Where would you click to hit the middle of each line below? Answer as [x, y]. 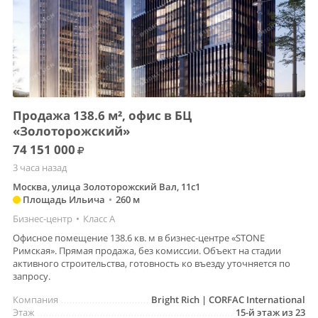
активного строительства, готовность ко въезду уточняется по [152, 263]
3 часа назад [40, 167]
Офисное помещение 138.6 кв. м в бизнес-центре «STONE [139, 237]
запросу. [32, 276]
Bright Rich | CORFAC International [228, 299]
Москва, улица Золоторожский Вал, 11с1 [106, 186]
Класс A [99, 218]
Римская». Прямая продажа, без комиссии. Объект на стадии [147, 250]
